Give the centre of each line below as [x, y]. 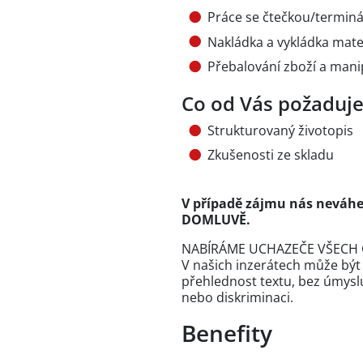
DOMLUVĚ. [216, 220]
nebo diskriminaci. [237, 298]
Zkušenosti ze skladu [271, 155]
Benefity [227, 333]
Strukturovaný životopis [280, 131]
